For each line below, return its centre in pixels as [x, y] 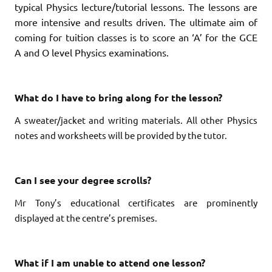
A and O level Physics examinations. [92, 52]
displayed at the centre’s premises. [86, 217]
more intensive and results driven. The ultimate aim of [136, 22]
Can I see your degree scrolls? [83, 180]
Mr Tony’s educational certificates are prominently [136, 202]
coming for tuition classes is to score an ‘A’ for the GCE [136, 37]
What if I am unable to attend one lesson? [110, 262]
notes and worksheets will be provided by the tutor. [121, 135]
